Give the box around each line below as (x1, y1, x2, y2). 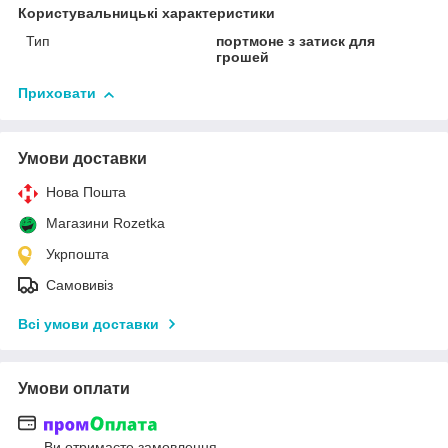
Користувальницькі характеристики (18, 5, 275, 22)
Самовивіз (46, 277, 113, 294)
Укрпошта (46, 246, 109, 263)
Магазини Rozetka (46, 215, 165, 232)
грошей (216, 49, 270, 66)
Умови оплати (18, 380, 130, 398)
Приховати (18, 85, 96, 102)
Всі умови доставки (18, 316, 159, 333)
